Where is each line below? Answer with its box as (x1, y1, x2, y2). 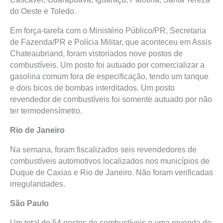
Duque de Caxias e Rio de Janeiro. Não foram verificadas (10, 168, 213, 177)
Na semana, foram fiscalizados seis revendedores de (10, 145, 197, 154)
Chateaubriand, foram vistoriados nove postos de (10, 49, 183, 58)
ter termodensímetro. (10, 107, 82, 115)
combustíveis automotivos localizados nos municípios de (10, 157, 210, 165)
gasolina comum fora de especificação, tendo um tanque (10, 72, 209, 81)
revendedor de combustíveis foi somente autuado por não (10, 95, 212, 104)
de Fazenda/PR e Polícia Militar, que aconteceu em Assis (10, 38, 212, 46)
